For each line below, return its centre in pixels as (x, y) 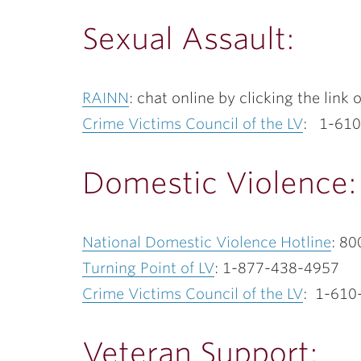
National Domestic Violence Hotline (207, 242)
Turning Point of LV (148, 268)
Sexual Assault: (189, 39)
